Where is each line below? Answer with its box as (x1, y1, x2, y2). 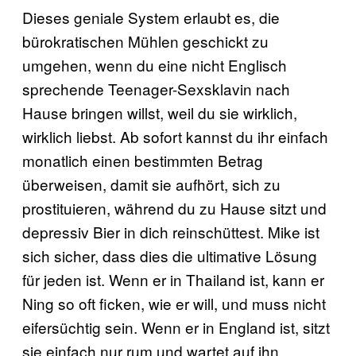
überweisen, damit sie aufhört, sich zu (22, 172, 281, 195)
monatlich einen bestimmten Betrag (22, 149, 263, 171)
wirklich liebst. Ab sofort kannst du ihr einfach (22, 125, 328, 147)
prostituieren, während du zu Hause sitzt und (22, 196, 327, 219)
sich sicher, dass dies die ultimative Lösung (22, 244, 317, 266)
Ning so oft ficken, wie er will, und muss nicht (22, 292, 326, 314)
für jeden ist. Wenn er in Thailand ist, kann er (22, 268, 324, 290)
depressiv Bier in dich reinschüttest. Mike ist (22, 220, 319, 242)
